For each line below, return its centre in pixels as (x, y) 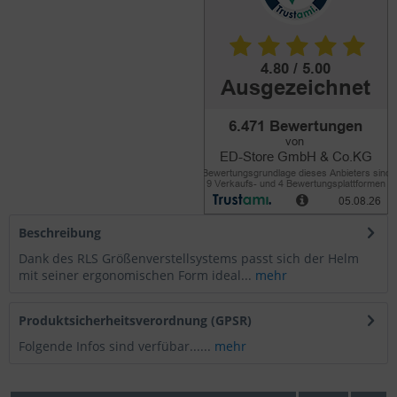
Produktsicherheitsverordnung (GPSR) (135, 320)
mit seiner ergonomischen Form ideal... (135, 275)
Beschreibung (60, 233)
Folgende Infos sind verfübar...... (117, 346)
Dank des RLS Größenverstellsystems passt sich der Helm (189, 258)
